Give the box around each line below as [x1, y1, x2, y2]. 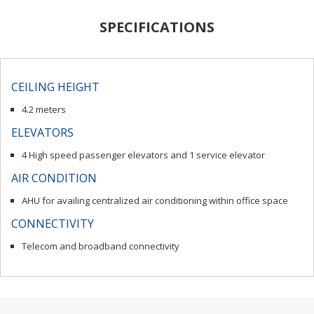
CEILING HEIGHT [11, 78, 100, 95]
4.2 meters [22, 102, 66, 116]
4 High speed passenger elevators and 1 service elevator [22, 148, 265, 161]
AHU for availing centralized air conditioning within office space [22, 193, 288, 207]
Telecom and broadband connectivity [22, 239, 179, 252]
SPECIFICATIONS [100, 17, 214, 36]
